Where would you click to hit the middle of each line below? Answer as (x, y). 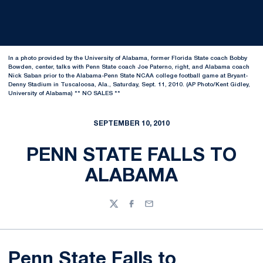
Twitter (123, 209)
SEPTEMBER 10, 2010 (131, 124)
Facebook (146, 209)
